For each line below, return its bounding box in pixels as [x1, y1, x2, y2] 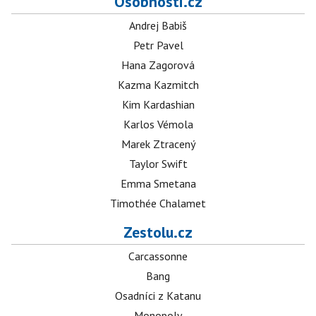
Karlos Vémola [123, 117, 193, 132]
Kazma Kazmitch [117, 78, 199, 92]
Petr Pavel [133, 38, 183, 53]
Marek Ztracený [121, 137, 195, 152]
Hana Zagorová [121, 58, 195, 73]
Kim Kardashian [121, 97, 195, 112]
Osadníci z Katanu [115, 288, 201, 303]
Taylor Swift [128, 157, 188, 171]
